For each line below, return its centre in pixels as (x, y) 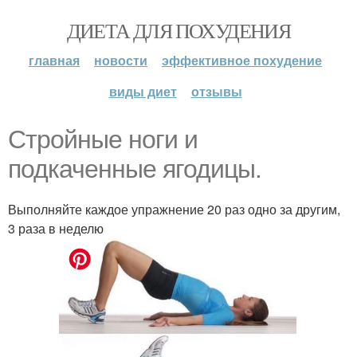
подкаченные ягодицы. (135, 169)
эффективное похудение (242, 60)
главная (54, 60)
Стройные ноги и (103, 139)
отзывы (216, 91)
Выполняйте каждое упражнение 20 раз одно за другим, (174, 209)
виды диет (143, 91)
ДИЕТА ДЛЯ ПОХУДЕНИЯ (178, 30)
